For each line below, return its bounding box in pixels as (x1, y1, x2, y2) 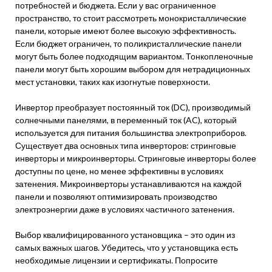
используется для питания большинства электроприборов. (15, 127, 246, 138)
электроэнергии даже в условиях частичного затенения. (15, 204, 234, 214)
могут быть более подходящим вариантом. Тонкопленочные (15, 51, 253, 61)
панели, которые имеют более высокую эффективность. (15, 25, 236, 36)
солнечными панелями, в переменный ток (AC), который (15, 115, 237, 125)
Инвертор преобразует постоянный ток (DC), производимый (15, 102, 251, 112)
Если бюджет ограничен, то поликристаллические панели (15, 38, 242, 49)
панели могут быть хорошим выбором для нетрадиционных (15, 64, 250, 74)
